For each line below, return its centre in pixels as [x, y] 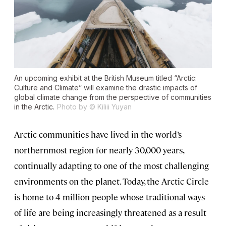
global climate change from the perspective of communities [113, 97]
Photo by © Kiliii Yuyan [94, 107]
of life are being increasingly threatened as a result [110, 213]
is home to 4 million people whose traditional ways [109, 197]
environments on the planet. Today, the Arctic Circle [111, 181]
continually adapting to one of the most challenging [111, 166]
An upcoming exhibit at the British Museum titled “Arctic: [105, 78]
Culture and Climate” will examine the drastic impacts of [106, 88]
